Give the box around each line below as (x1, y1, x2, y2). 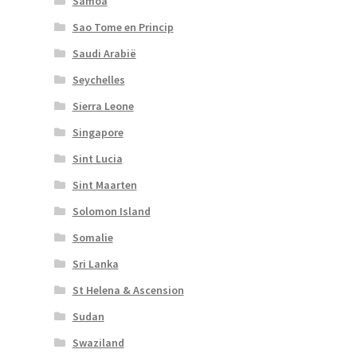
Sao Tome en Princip (72, 19, 174, 34)
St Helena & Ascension (72, 282, 184, 297)
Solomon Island (72, 203, 151, 218)
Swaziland (72, 335, 124, 350)
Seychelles (72, 72, 125, 87)
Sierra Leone (72, 98, 134, 113)
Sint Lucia (72, 151, 123, 166)
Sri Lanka (72, 256, 119, 271)
